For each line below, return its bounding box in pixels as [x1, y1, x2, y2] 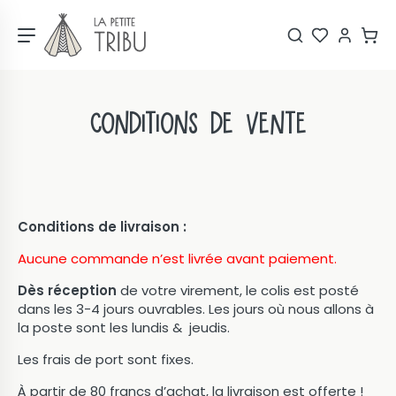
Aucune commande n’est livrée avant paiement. [18, 249, 337, 268]
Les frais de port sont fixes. [18, 350, 194, 369]
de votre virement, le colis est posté [117, 281, 359, 300]
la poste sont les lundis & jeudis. [18, 318, 230, 337]
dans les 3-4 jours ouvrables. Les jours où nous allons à [18, 300, 374, 318]
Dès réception [18, 281, 117, 300]
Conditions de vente [89, 110, 307, 141]
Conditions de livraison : [18, 217, 187, 236]
